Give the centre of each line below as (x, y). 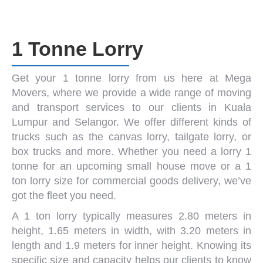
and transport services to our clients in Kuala (131, 107)
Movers (29, 93)
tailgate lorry (204, 137)
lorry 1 (236, 151)
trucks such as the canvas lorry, (93, 137)
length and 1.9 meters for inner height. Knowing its (131, 245)
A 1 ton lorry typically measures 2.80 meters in (131, 216)
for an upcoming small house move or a (142, 166)
